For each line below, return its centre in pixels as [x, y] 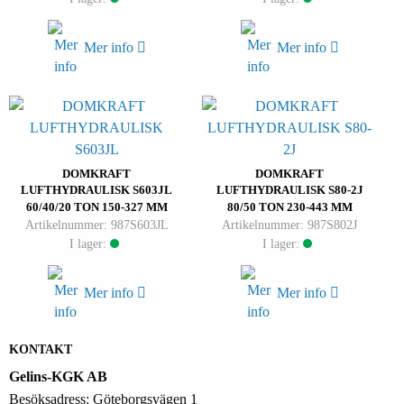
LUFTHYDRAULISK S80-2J [289, 190]
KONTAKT [41, 350]
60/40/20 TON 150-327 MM [96, 207]
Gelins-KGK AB [58, 377]
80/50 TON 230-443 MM [289, 207]
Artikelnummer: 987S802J [289, 225]
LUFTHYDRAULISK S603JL [96, 190]
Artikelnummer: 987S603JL [96, 225]
